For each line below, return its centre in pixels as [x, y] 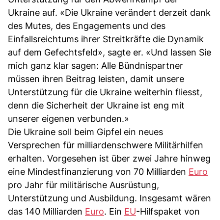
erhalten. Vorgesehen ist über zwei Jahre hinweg [109, 158]
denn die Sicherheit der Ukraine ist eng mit [96, 105]
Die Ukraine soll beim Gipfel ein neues [85, 132]
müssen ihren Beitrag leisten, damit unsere [96, 79]
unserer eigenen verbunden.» [69, 118]
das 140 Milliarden [46, 211]
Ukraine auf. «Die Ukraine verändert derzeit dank [109, 12]
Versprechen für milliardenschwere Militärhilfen [106, 145]
